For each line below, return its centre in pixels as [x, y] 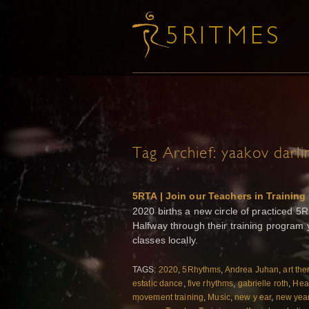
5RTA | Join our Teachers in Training [219, 196]
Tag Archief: [177, 154]
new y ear [253, 298]
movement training [168, 298]
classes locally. [165, 240]
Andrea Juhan [252, 270]
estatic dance [158, 284]
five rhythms [210, 284]
